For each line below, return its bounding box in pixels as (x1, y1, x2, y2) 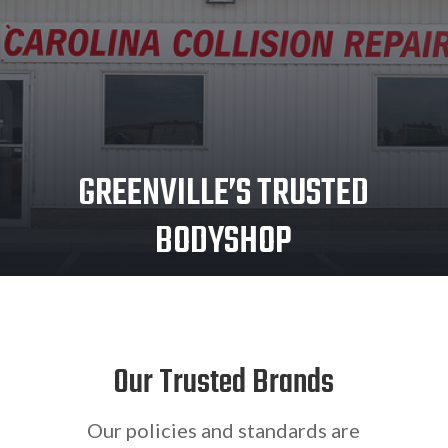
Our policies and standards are (87, 418, 361, 443)
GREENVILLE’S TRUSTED (78, 165, 370, 224)
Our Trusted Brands (113, 358, 335, 410)
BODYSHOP (155, 213, 293, 272)
